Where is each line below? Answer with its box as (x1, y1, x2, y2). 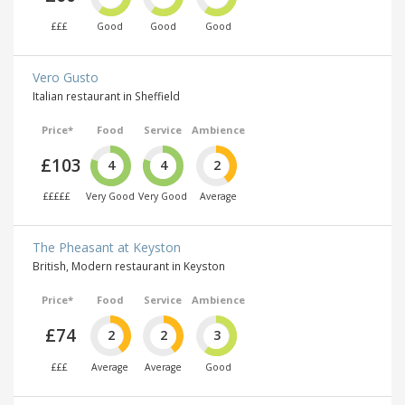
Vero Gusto (33, 69, 99, 87)
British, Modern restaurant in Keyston (33, 259, 225, 274)
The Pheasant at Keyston (33, 239, 181, 257)
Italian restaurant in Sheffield (33, 89, 180, 104)
